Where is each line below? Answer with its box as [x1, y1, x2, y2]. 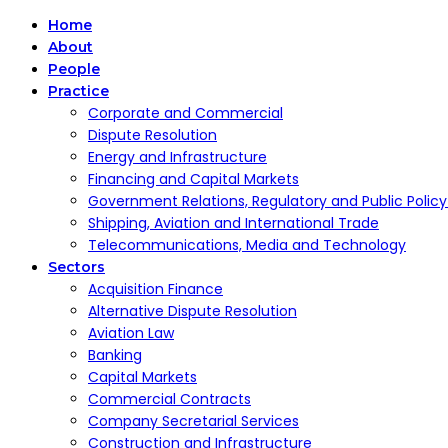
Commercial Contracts [88, 389, 251, 409]
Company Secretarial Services [88, 411, 299, 431]
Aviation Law [88, 323, 174, 343]
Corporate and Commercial [88, 103, 283, 123]
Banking [88, 345, 142, 365]
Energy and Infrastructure [88, 147, 267, 167]
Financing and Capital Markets [88, 169, 299, 189]
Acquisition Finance [88, 279, 223, 299]
